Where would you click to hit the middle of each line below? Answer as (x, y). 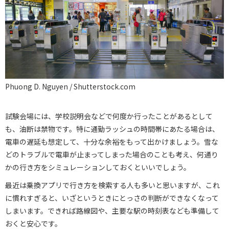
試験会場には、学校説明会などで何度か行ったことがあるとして (109, 116)
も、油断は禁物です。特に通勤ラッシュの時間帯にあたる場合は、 (112, 129)
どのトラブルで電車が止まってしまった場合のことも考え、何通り (112, 154)
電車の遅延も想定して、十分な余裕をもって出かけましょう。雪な (112, 141)
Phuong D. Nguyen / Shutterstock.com (70, 86)
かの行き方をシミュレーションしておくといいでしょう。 (98, 167)
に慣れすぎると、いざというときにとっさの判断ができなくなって (112, 198)
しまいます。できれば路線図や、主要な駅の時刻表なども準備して (112, 210)
